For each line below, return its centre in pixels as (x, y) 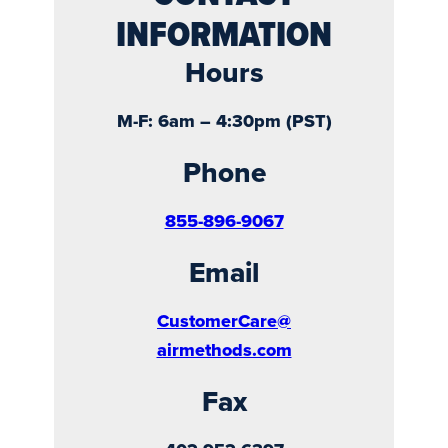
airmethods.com (224, 349)
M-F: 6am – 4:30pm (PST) (224, 121)
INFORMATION (224, 37)
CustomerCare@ (224, 320)
